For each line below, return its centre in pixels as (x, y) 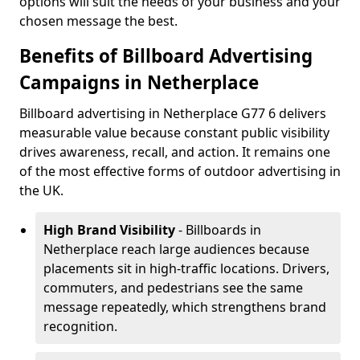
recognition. (80, 326)
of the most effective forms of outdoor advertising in (180, 171)
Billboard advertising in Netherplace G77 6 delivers (173, 113)
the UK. (41, 190)
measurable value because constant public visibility (174, 133)
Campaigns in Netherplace (139, 82)
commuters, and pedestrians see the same (173, 288)
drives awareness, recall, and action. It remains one (175, 152)
